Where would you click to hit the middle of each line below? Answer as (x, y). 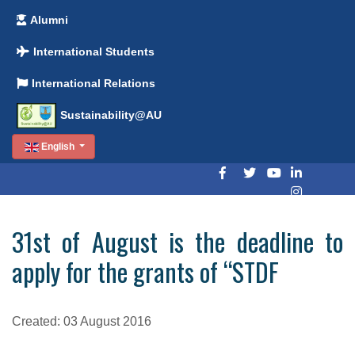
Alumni (50, 20)
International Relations (94, 83)
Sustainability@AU (111, 115)
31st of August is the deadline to (177, 241)
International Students (94, 52)
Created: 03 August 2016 (82, 321)
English (58, 147)
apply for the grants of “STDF (145, 271)
